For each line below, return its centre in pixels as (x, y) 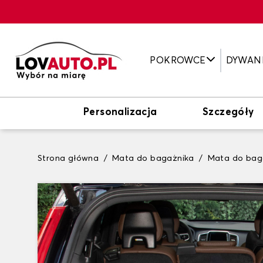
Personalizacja (120, 112)
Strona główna (68, 159)
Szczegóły (228, 112)
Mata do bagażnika (153, 159)
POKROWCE (178, 60)
